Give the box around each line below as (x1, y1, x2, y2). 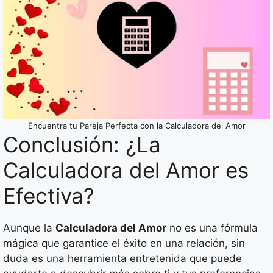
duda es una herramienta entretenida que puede (3, 252, 242, 264)
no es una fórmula (166, 221, 258, 234)
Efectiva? (3, 182, 94, 208)
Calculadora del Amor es (3, 157, 249, 183)
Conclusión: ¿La (3, 131, 161, 157)
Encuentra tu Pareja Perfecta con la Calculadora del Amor (27, 120, 246, 130)
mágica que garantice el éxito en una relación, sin (3, 236, 245, 249)
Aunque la (3, 221, 55, 234)
